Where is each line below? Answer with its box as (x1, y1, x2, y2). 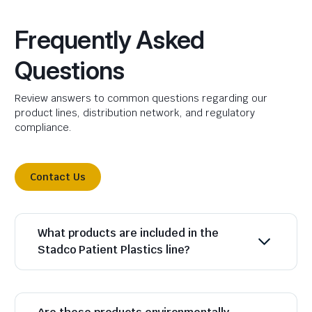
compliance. (15, 121, 72, 134)
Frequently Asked (15, 24, 205, 56)
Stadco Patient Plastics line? (38, 242, 189, 258)
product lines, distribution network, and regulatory (15, 107, 255, 120)
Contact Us (30, 171, 86, 184)
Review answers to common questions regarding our (15, 92, 267, 105)
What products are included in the (38, 226, 219, 241)
